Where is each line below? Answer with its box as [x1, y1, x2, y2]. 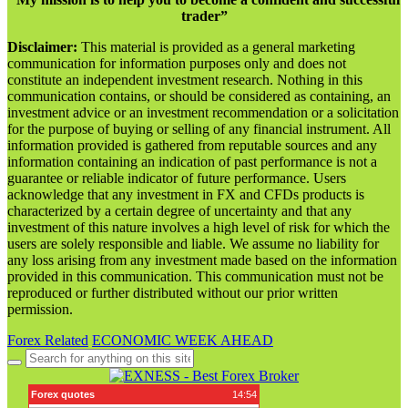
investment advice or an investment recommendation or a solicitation [7, 104, 399, 120]
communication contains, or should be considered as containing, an [7, 87, 391, 104]
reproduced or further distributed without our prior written [7, 284, 338, 301]
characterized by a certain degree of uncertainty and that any [7, 202, 352, 219]
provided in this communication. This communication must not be [7, 268, 383, 284]
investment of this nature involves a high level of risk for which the [7, 219, 390, 235]
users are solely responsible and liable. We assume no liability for [7, 235, 379, 251]
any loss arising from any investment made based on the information [7, 251, 397, 268]
